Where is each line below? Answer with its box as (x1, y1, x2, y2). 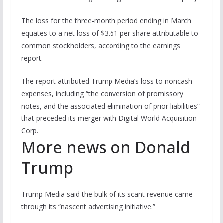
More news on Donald (21, 136, 190, 158)
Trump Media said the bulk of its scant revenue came (21, 189, 193, 199)
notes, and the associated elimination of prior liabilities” (21, 101, 200, 111)
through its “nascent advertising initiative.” (21, 201, 155, 211)
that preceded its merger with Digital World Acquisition (21, 113, 197, 123)
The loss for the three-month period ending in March (21, 15, 191, 25)
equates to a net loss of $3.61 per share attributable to (21, 28, 198, 38)
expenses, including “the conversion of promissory (21, 88, 183, 98)
